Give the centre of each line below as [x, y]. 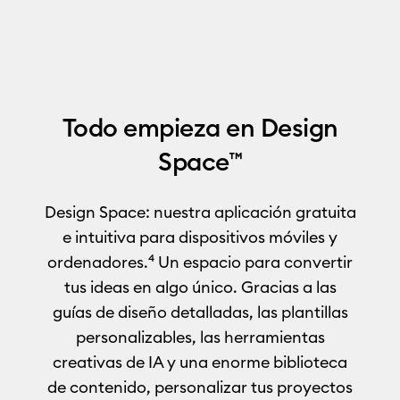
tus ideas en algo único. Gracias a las [200, 287]
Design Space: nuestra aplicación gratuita [200, 212]
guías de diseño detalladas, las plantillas [200, 312]
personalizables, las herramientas [200, 337]
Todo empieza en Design [200, 128]
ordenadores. [98, 262]
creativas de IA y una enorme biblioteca [200, 362]
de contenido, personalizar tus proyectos [200, 387]
